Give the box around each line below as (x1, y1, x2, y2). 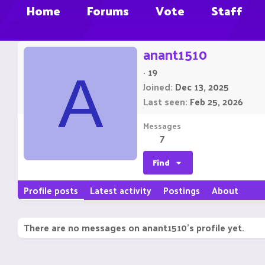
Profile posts (24, 182, 78, 199)
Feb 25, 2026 (190, 93, 243, 111)
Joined (143, 78, 170, 96)
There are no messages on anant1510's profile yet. (24, 219, 244, 237)
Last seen (143, 93, 185, 111)
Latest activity (90, 182, 151, 199)
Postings (163, 182, 200, 199)
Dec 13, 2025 (175, 78, 229, 96)
